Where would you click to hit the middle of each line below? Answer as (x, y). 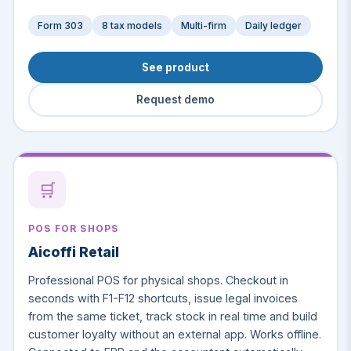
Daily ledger (273, 26)
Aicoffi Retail (73, 251)
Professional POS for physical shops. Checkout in (158, 280)
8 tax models (132, 26)
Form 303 (60, 26)
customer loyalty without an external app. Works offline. (174, 335)
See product (175, 67)
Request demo (175, 100)
